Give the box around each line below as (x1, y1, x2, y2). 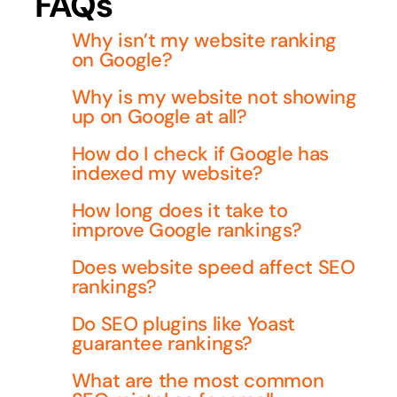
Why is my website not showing (71, 83, 357, 110)
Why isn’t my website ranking (71, 27, 337, 53)
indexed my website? (71, 160, 264, 186)
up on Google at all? (71, 103, 247, 129)
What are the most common (71, 367, 324, 393)
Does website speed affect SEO (71, 253, 355, 280)
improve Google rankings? (71, 216, 302, 243)
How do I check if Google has (71, 140, 329, 167)
